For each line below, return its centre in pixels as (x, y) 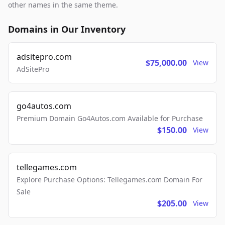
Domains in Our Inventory (67, 29)
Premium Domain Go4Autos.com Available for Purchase (110, 119)
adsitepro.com (44, 57)
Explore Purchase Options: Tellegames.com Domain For (109, 180)
